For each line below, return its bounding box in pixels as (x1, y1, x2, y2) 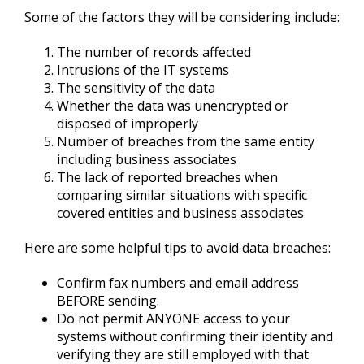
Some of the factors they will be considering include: (24, 8, 340, 26)
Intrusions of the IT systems (57, 61, 229, 79)
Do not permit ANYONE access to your (57, 310, 290, 327)
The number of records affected (57, 43, 251, 61)
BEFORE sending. (57, 292, 159, 310)
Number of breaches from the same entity (57, 132, 314, 150)
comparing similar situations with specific (57, 186, 307, 204)
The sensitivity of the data (57, 79, 215, 97)
